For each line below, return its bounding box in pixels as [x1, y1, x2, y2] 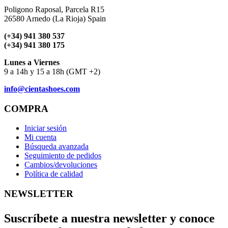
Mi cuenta [24, 133, 56, 142]
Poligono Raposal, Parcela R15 [4, 5, 104, 14]
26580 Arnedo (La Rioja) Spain [4, 14, 106, 23]
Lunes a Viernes [4, 58, 60, 67]
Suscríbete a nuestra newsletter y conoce [4, 212, 215, 225]
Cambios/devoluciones [24, 160, 97, 169]
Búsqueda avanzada [24, 142, 89, 151]
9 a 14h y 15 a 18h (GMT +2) [4, 67, 100, 76]
